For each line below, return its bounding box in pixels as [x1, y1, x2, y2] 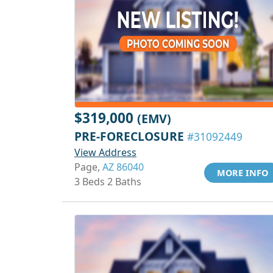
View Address [74, 146, 136, 159]
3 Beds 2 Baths [74, 175, 141, 188]
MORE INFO [217, 167, 268, 179]
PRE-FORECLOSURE [74, 128, 187, 144]
